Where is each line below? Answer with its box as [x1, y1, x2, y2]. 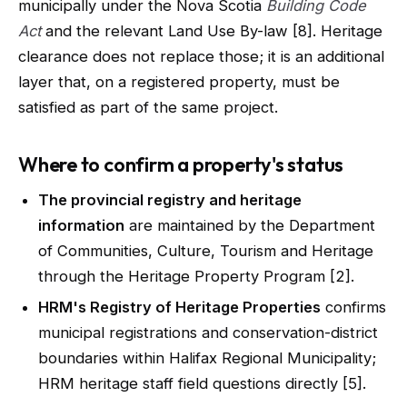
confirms [321, 298, 386, 316]
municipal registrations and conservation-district [38, 323, 378, 342]
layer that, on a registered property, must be [18, 73, 340, 91]
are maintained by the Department [124, 216, 375, 234]
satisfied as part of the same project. [18, 98, 278, 116]
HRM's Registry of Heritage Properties [38, 298, 321, 316]
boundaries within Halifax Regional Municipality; [38, 349, 376, 367]
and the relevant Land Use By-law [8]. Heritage [41, 22, 382, 40]
